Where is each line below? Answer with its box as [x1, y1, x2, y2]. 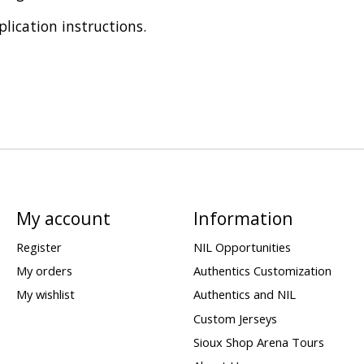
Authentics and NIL [193, 286, 296, 303]
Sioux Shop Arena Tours [193, 333, 324, 350]
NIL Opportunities [193, 239, 291, 256]
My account [15, 206, 110, 230]
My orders [15, 262, 72, 279]
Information [193, 206, 293, 230]
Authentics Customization [193, 262, 331, 279]
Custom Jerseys [193, 310, 277, 327]
